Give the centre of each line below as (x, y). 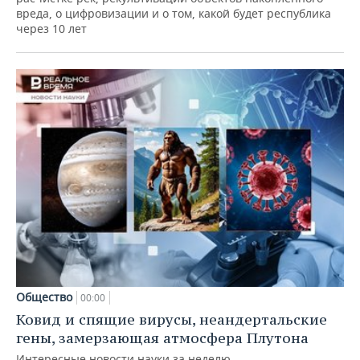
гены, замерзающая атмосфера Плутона (162, 338)
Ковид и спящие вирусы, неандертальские (172, 320)
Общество (44, 297)
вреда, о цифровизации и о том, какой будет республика (174, 13)
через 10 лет (51, 28)
